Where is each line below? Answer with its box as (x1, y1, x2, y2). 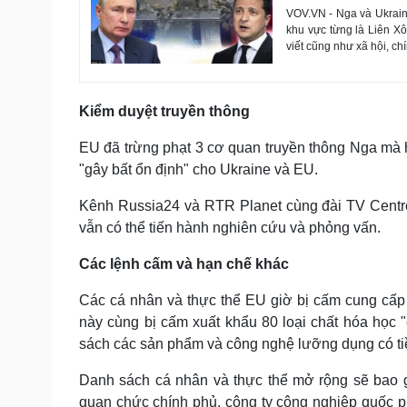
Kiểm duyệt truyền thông (79, 103, 250, 119)
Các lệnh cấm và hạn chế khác (79, 255, 289, 272)
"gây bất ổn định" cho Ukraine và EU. (79, 161, 318, 177)
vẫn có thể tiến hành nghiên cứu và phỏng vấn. (79, 219, 381, 235)
